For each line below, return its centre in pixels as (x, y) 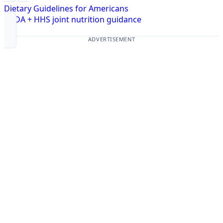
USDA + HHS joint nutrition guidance (73, 20)
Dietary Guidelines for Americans (66, 9)
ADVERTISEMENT (111, 39)
